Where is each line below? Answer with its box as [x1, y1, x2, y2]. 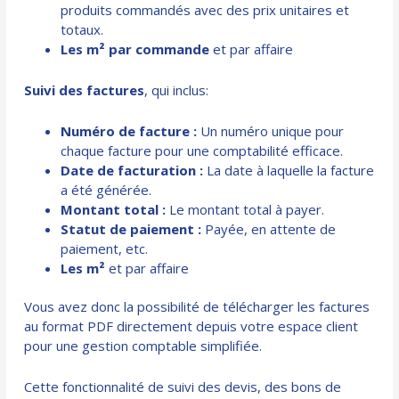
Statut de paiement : [61, 220, 202, 239]
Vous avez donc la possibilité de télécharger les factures [24, 297, 370, 315]
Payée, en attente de [201, 220, 337, 239]
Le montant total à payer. [166, 200, 325, 219]
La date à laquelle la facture [203, 161, 375, 180]
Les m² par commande [61, 40, 210, 59]
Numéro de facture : [61, 122, 198, 141]
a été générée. [61, 181, 152, 199]
